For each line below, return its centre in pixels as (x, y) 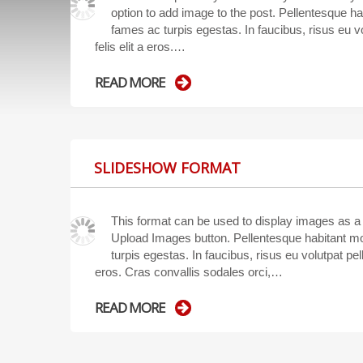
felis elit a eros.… (140, 46)
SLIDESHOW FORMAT (167, 167)
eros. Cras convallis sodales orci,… (189, 271)
